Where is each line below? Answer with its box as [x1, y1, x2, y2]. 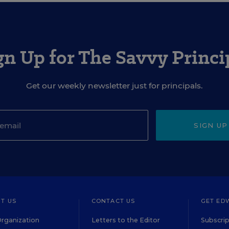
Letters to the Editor [91, 216, 160, 224]
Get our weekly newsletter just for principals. [26, 81, 203, 90]
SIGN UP [194, 121, 228, 129]
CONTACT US [91, 197, 135, 204]
